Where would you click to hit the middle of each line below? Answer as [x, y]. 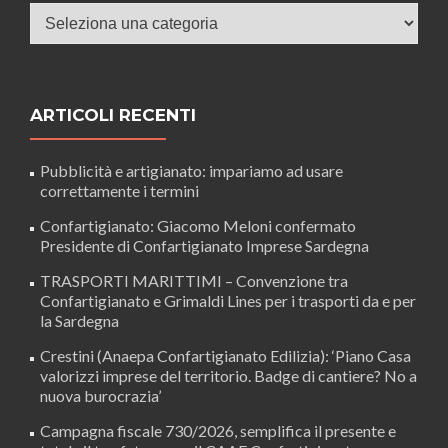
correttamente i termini [119, 190]
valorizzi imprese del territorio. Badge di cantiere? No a [228, 375]
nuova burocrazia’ [100, 395]
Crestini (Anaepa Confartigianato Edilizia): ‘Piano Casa [225, 355]
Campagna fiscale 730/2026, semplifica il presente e [218, 430]
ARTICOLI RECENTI [113, 114]
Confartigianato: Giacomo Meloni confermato [198, 225]
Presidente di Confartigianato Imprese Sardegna [204, 245]
